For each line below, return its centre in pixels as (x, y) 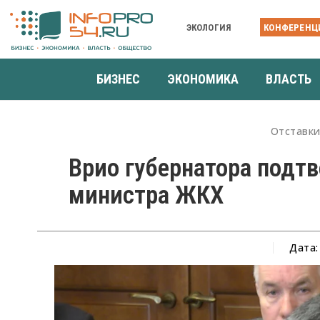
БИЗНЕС (118, 79)
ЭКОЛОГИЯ (209, 27)
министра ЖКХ (146, 195)
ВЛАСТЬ (289, 79)
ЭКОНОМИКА (203, 79)
